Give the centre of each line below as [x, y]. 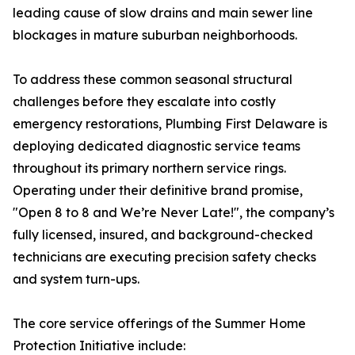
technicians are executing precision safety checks [164, 257]
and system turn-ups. [76, 279]
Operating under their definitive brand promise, [158, 190]
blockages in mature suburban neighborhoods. [155, 35]
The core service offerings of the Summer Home [159, 323]
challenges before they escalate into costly [144, 101]
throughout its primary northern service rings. [149, 168]
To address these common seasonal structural [153, 79]
